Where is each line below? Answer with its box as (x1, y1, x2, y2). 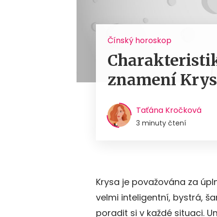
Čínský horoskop (108, 35, 171, 46)
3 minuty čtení (136, 118, 186, 128)
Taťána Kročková (136, 105, 201, 116)
